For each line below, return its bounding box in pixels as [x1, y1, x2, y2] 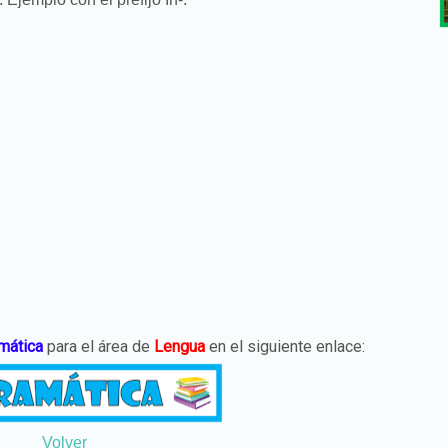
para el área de [47, 337, 154, 356]
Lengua [154, 337, 209, 356]
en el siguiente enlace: [209, 337, 365, 356]
